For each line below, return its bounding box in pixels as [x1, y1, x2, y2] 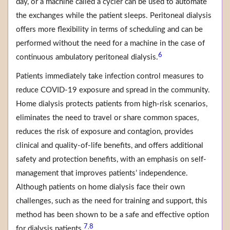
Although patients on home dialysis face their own [16, 183, 185, 191]
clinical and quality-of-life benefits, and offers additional [16, 142, 203, 150]
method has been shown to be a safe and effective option [16, 211, 209, 219]
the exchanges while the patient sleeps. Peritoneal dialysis [16, 12, 212, 20]
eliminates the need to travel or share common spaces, [16, 114, 199, 122]
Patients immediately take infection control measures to [16, 72, 204, 81]
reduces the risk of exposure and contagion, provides [16, 128, 194, 136]
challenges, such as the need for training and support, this [16, 197, 207, 205]
